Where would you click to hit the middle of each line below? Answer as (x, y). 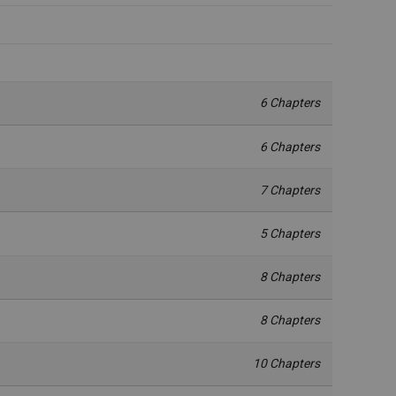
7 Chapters (290, 190)
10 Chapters (287, 364)
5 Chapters (290, 233)
